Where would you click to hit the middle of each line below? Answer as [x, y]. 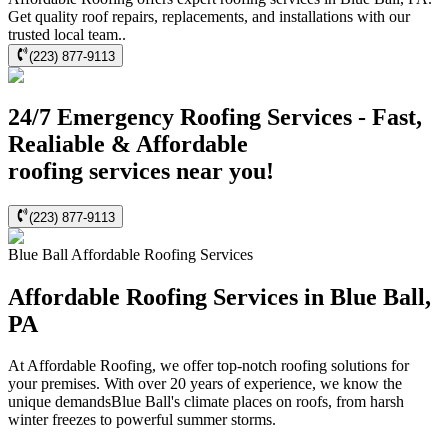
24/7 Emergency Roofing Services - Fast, [215, 117]
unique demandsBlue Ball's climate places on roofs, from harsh [206, 402]
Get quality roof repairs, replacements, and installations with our [209, 17]
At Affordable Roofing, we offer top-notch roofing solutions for [208, 366]
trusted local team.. [67, 35]
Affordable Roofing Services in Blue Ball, [219, 296]
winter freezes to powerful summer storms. [142, 420]
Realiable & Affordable [128, 144]
